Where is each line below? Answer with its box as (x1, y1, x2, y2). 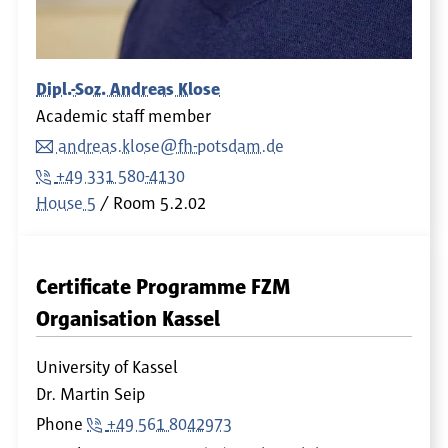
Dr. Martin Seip (36, 385, 145, 404)
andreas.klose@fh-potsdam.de (58, 137, 284, 156)
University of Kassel (36, 358, 178, 377)
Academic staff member (36, 107, 211, 126)
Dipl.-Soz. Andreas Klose (36, 80, 220, 99)
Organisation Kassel (36, 308, 220, 330)
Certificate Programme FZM (36, 276, 291, 298)
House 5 (36, 194, 96, 213)
